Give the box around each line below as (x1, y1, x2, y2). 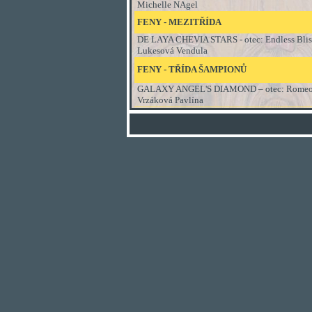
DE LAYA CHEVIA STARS (137, 34, 237, 45)
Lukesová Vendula (137, 45, 208, 56)
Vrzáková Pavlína (137, 95, 203, 105)
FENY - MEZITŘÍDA (137, 17, 221, 27)
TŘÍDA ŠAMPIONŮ (169, 64, 247, 75)
